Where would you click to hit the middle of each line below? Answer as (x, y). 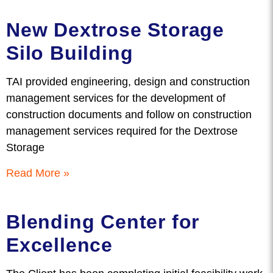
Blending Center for (103, 222)
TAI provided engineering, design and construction (128, 82)
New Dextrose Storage (115, 30)
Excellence (60, 245)
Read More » (38, 173)
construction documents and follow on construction (129, 115)
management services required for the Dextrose (122, 131)
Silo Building (70, 53)
